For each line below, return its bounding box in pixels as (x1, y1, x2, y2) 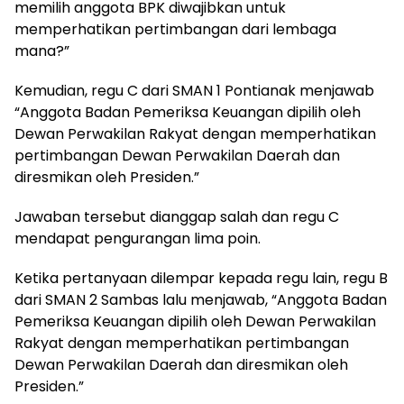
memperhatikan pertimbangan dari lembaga (14, 18, 336, 40)
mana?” (14, 40, 69, 61)
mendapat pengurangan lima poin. (14, 227, 261, 249)
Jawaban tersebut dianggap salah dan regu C (14, 206, 339, 227)
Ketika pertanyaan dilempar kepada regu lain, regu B (14, 267, 388, 289)
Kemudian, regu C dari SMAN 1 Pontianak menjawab (14, 79, 374, 101)
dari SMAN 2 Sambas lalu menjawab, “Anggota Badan (14, 289, 387, 310)
